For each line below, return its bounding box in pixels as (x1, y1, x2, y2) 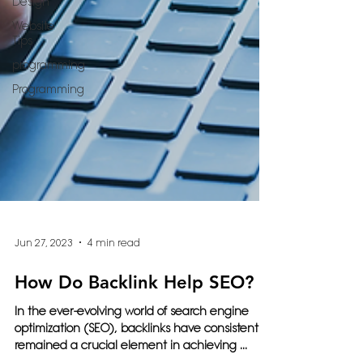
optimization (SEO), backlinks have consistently (15, 344, 267, 358)
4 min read (88, 258, 140, 271)
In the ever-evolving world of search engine (15, 327, 249, 341)
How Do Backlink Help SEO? (15, 294, 254, 316)
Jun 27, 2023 (15, 258, 73, 271)
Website (12, 19, 54, 33)
